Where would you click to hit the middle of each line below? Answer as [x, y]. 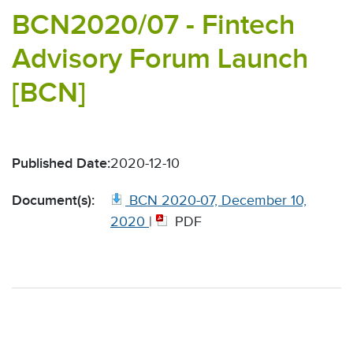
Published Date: [61, 163]
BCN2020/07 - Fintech [153, 25]
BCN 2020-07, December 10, [218, 201]
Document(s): [53, 201]
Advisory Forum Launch [160, 59]
